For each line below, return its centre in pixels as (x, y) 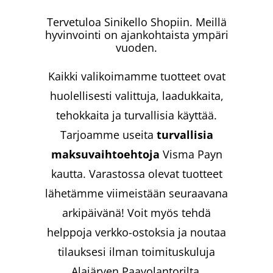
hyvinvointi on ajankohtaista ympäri (136, 34)
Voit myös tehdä (169, 212)
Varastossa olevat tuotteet (155, 173)
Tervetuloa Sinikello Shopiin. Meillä (136, 22)
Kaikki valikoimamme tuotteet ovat (136, 76)
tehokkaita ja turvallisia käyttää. (136, 115)
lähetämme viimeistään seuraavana (136, 193)
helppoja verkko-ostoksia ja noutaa (136, 232)
